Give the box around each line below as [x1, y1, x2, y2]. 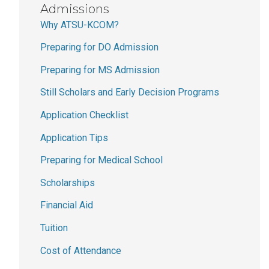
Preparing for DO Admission [40, 41, 159, 53]
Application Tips [40, 131, 108, 144]
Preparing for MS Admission [40, 64, 160, 76]
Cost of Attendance [40, 244, 121, 256]
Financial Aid [40, 199, 93, 211]
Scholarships [40, 177, 95, 189]
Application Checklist [40, 109, 128, 121]
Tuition [40, 222, 68, 234]
